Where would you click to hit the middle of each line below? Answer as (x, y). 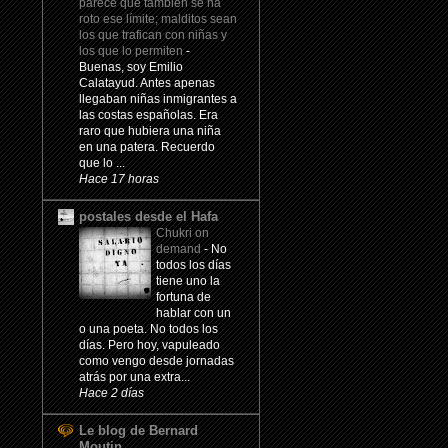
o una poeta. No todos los (148, 329)
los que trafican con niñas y (153, 35)
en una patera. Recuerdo (147, 147)
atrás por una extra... (134, 377)
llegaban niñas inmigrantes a (158, 99)
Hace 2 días (111, 393)
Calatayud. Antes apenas (147, 83)
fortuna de (183, 297)
